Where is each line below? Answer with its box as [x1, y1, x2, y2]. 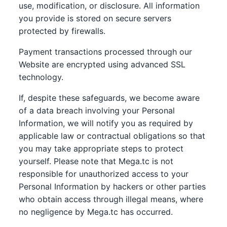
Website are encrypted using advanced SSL [19, 59, 186, 69]
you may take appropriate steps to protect [19, 143, 184, 154]
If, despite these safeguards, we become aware [19, 93, 200, 103]
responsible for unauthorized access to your [19, 169, 189, 179]
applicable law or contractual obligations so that [19, 131, 206, 141]
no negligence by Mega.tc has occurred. [19, 207, 173, 217]
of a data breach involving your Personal [19, 105, 175, 116]
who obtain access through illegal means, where [19, 194, 204, 204]
